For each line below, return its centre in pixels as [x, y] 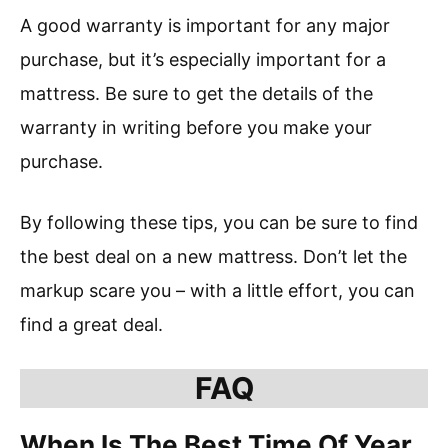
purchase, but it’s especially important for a [203, 60]
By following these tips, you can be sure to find [219, 223]
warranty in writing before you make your [196, 128]
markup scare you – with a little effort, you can [217, 291]
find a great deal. [91, 325]
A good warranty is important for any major [205, 26]
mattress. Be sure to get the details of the [196, 94]
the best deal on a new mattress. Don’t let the [213, 257]
